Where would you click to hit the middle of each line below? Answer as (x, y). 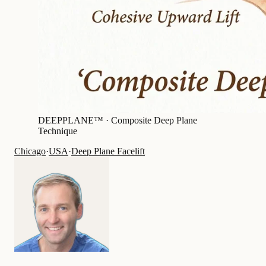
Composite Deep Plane (154, 121)
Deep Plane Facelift (108, 151)
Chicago (30, 151)
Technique (58, 131)
